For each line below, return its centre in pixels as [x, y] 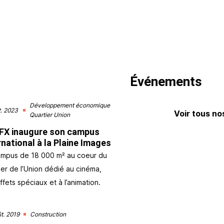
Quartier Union [50, 115]
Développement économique [70, 105]
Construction [48, 214]
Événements [166, 82]
